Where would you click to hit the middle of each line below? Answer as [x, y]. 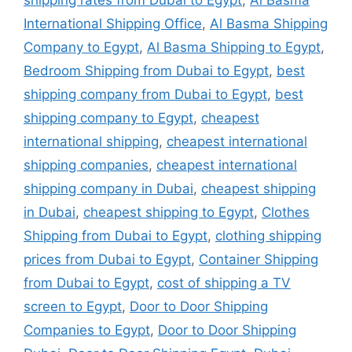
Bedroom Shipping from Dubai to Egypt [146, 71]
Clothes [286, 213]
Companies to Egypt [87, 330]
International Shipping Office [113, 24]
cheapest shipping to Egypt [169, 213]
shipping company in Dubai [108, 189]
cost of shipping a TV [224, 283]
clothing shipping [268, 236]
